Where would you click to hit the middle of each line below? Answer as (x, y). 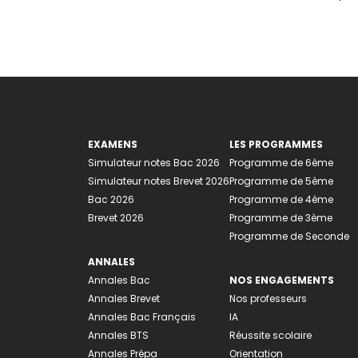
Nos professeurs (268, 299)
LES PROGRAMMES (276, 145)
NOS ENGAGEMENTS (281, 280)
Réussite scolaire (270, 336)
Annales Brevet (123, 299)
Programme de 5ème (281, 181)
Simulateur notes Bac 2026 (153, 163)
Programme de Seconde (289, 237)
